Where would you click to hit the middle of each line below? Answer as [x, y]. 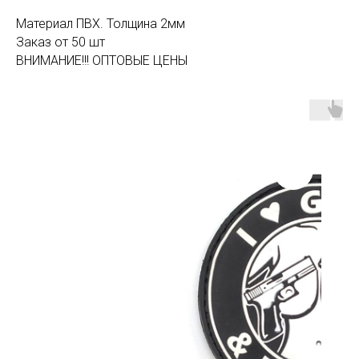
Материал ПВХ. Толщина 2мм [101, 24]
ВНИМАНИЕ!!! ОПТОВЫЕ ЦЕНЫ [102, 61]
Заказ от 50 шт [61, 42]
